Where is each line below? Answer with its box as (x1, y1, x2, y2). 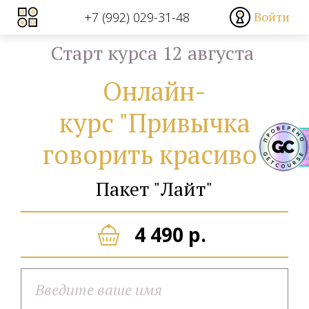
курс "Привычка (59, 106, 250, 140)
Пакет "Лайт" (96, 176, 213, 201)
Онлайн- (103, 74, 206, 108)
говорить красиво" (42, 137, 267, 172)
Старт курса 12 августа (50, 40, 259, 66)
